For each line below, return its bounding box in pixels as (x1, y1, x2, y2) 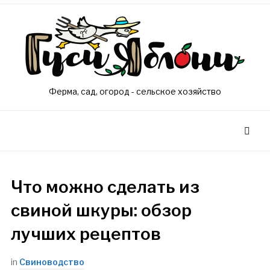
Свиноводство (19, 257, 84, 267)
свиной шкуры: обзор (10, 200, 192, 221)
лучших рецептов (10, 224, 161, 244)
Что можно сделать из (10, 177, 199, 197)
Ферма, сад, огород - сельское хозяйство (49, 86, 221, 96)
